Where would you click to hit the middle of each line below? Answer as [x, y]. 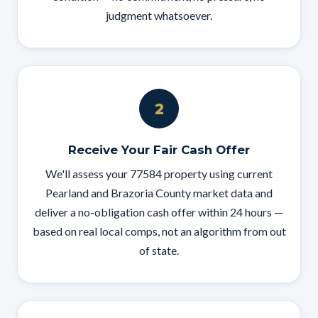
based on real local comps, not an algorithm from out [159, 231]
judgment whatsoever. [159, 15]
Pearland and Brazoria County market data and [159, 193]
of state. [159, 250]
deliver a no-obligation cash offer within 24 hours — [159, 212]
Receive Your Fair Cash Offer [159, 150]
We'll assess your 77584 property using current [159, 174]
